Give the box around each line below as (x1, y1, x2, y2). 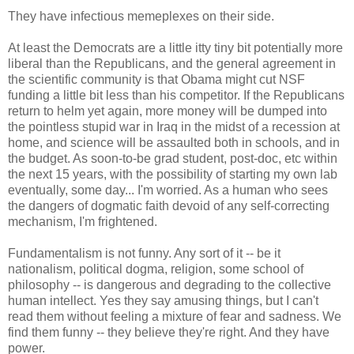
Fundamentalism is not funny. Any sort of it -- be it (8, 247, 281, 261)
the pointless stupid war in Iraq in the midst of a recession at (8, 120, 340, 134)
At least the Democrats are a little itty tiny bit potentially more (8, 41, 343, 55)
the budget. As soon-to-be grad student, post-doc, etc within (8, 152, 337, 166)
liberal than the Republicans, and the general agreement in (8, 57, 336, 71)
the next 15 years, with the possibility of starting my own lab (8, 168, 337, 182)
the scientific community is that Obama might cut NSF (8, 73, 305, 87)
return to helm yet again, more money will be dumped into (8, 104, 327, 119)
